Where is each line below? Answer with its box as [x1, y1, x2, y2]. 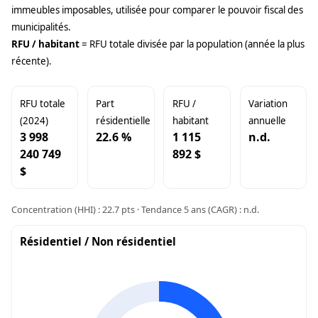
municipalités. [11, 21, 71, 34]
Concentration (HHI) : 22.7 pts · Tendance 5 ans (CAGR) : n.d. [11, 203, 259, 216]
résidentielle [96, 114, 151, 128]
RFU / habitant [11, 38, 79, 51]
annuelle [248, 114, 286, 128]
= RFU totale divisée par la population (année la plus [79, 38, 305, 51]
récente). [11, 55, 52, 68]
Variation [248, 97, 287, 111]
